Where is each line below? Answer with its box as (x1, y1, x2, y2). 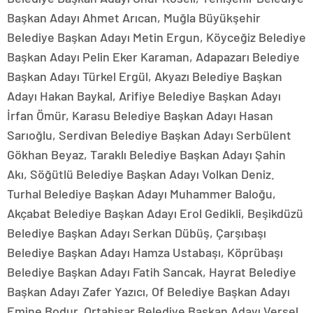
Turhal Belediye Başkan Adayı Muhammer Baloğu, (7, 186, 276, 201)
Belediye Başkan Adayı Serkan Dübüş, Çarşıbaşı (7, 225, 266, 240)
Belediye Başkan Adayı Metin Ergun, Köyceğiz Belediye (7, 29, 306, 45)
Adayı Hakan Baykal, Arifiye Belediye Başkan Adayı (7, 88, 281, 103)
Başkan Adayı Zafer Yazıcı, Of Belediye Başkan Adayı (7, 284, 290, 299)
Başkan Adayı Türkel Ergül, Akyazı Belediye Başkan (7, 68, 282, 84)
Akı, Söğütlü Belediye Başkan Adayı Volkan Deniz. (7, 166, 275, 182)
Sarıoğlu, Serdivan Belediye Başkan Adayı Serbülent (7, 127, 291, 143)
